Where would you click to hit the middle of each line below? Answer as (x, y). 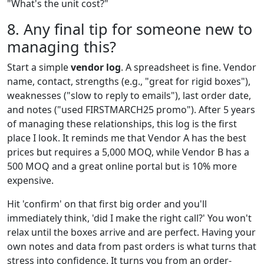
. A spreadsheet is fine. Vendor (189, 67)
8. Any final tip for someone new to (130, 29)
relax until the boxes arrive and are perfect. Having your (131, 232)
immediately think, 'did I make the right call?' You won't (129, 218)
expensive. (30, 180)
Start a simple (39, 67)
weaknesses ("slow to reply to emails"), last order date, (129, 95)
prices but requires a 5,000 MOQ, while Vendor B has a (128, 152)
